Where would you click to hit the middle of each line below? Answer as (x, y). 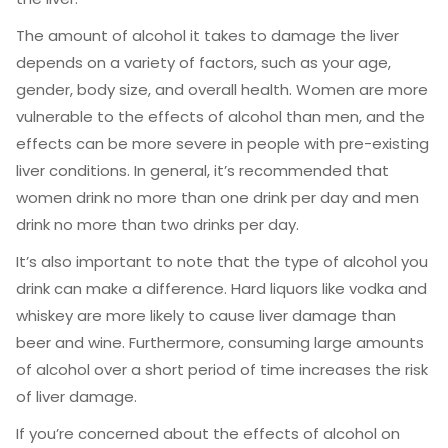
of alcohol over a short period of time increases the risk (222, 369)
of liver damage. (76, 396)
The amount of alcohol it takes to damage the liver (207, 35)
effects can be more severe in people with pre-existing (222, 143)
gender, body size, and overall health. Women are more (222, 89)
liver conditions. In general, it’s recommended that (202, 170)
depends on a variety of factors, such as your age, (203, 62)
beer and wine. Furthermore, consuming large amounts (220, 342)
